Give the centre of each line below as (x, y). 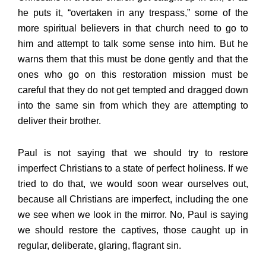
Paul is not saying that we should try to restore (133, 153)
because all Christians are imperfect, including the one (133, 199)
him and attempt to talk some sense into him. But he (133, 44)
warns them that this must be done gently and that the (133, 59)
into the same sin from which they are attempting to (133, 106)
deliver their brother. (59, 121)
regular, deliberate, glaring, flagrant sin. (99, 246)
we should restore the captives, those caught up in (133, 230)
